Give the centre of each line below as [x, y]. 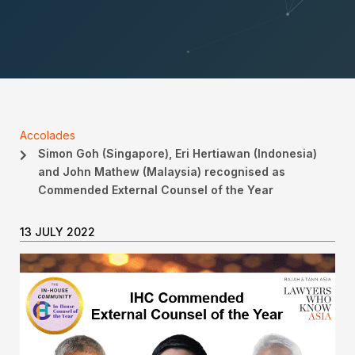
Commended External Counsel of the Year [155, 189]
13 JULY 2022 [57, 231]
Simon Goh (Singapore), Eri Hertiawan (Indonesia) [177, 153]
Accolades [48, 135]
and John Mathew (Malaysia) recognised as [161, 171]
